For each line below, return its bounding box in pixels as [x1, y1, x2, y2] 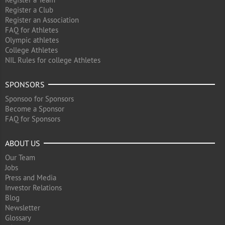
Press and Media [5, 173, 56, 182]
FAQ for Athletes [5, 25, 58, 35]
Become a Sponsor [5, 104, 64, 114]
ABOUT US [5, 138, 40, 148]
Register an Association [5, 15, 79, 25]
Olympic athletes [5, 35, 59, 45]
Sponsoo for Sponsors [5, 94, 74, 103]
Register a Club [5, 5, 53, 15]
